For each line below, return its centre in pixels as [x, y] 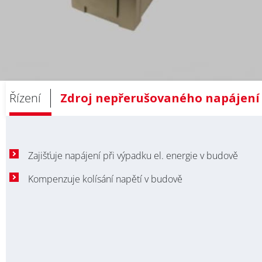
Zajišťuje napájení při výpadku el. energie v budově [133, 156]
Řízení [25, 98]
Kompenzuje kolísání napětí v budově [105, 179]
